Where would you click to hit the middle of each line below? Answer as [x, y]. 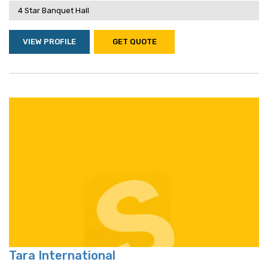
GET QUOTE [134, 42]
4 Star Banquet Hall [54, 10]
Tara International [62, 255]
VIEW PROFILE [49, 42]
